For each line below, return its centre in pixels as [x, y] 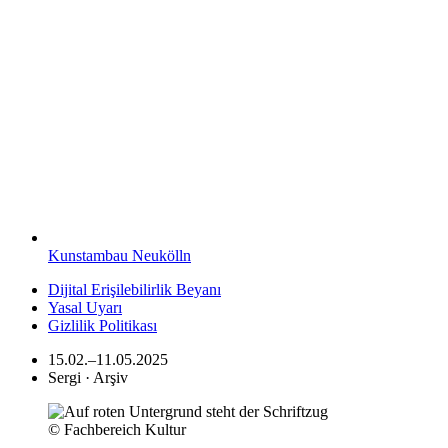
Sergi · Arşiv [88, 378]
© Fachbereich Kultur [117, 430]
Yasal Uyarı [85, 308]
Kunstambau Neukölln [119, 256]
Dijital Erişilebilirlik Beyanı [134, 290]
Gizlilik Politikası [102, 326]
